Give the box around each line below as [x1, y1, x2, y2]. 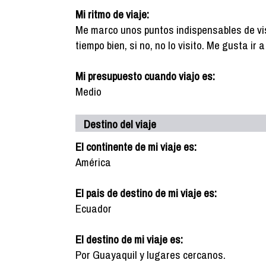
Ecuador [75, 201, 112, 216]
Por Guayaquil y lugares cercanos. [75, 247, 226, 262]
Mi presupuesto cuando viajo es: [75, 68, 215, 84]
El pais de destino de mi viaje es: [75, 185, 217, 201]
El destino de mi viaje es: [75, 232, 183, 247]
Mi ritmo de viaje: [75, 7, 149, 22]
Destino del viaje [84, 116, 156, 132]
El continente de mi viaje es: [75, 139, 197, 154]
